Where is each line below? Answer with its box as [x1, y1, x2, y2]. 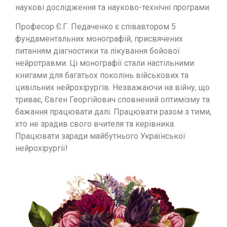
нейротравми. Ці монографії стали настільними [15, 58, 194, 68]
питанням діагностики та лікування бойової [15, 46, 180, 56]
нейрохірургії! [15, 143, 68, 154]
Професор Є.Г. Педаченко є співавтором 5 [15, 22, 176, 32]
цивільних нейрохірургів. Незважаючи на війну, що [15, 83, 210, 93]
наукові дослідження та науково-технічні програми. [15, 2, 211, 12]
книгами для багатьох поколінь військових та [15, 70, 188, 81]
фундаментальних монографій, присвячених [15, 34, 183, 44]
